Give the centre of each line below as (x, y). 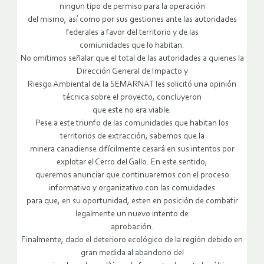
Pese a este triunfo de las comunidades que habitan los (132, 123)
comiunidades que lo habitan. (132, 45)
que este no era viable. (132, 110)
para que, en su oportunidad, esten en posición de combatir (132, 201)
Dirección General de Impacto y (132, 71)
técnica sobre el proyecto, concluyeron (132, 97)
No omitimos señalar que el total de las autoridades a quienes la (132, 58)
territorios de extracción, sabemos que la (132, 136)
